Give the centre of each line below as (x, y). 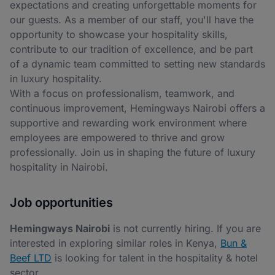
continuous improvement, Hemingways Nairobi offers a (137, 108)
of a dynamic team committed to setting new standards (137, 64)
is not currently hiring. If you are (185, 228)
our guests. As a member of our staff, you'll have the (132, 20)
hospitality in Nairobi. (59, 167)
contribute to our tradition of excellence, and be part (131, 49)
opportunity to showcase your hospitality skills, (119, 34)
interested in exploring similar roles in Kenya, (115, 243)
